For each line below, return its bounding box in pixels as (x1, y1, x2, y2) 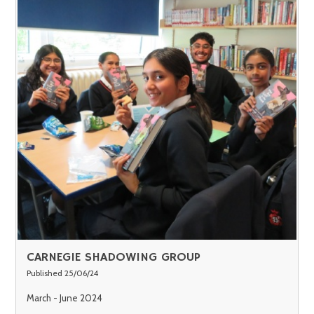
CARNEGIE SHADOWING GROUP (27, 250, 201, 266)
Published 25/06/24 (27, 268, 99, 279)
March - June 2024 (27, 292, 103, 303)
